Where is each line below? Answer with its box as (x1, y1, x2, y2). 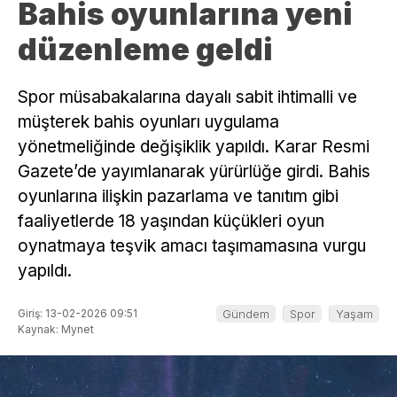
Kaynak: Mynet (18, 323, 94, 337)
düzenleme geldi (18, 31, 273, 68)
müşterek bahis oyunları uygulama (18, 112, 279, 133)
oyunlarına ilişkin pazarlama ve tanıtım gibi (18, 186, 339, 207)
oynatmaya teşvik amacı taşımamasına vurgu (18, 236, 366, 257)
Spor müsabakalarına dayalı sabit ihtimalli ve (18, 87, 357, 108)
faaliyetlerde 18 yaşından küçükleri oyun (18, 211, 324, 232)
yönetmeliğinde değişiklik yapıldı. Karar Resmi (18, 136, 370, 158)
